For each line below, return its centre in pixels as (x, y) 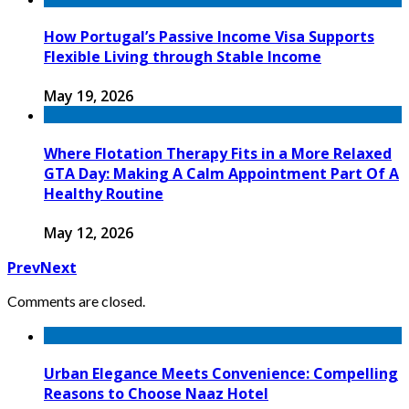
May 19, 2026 (89, 96)
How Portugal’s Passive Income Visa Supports (209, 37)
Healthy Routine (104, 193)
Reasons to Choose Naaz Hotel (156, 393)
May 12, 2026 (89, 232)
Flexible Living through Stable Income (183, 57)
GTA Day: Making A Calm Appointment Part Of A (221, 173)
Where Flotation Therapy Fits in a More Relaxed (218, 153)
